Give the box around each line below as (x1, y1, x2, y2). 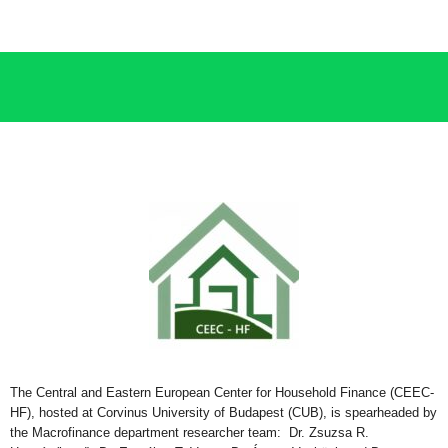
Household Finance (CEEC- (275, 384, 434, 400)
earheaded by (359, 404, 437, 420)
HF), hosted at (10, 404, 97, 420)
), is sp (319, 404, 359, 420)
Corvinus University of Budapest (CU (97, 404, 310, 420)
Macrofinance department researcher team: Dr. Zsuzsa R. (32, 424, 369, 440)
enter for (223, 384, 275, 400)
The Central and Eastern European (10, 384, 210, 400)
